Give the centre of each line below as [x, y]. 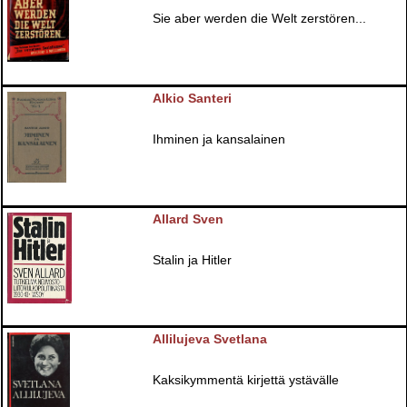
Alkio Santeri [193, 99]
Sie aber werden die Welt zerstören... [260, 19]
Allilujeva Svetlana [210, 340]
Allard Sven [189, 219]
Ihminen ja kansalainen [219, 140]
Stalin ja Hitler [193, 260]
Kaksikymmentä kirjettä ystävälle [246, 381]
